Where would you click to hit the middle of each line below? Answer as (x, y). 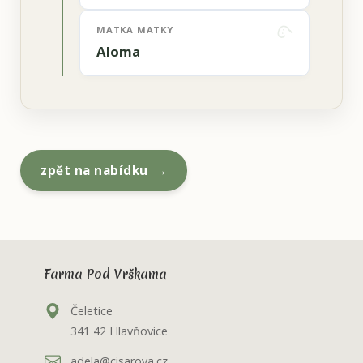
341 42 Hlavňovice (119, 331)
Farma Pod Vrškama (106, 275)
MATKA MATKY (135, 30)
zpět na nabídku (94, 171)
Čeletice (92, 310)
